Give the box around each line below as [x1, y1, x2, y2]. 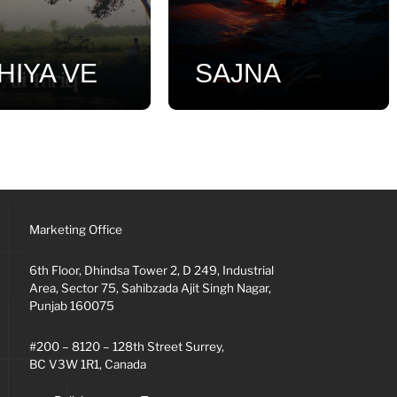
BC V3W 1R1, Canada [28, 357, 146, 372]
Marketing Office [28, 222, 122, 237]
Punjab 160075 [28, 299, 114, 314]
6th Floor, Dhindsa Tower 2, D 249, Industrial [28, 263, 274, 278]
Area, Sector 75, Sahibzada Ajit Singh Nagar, [28, 281, 271, 296]
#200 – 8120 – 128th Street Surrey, [28, 339, 224, 354]
